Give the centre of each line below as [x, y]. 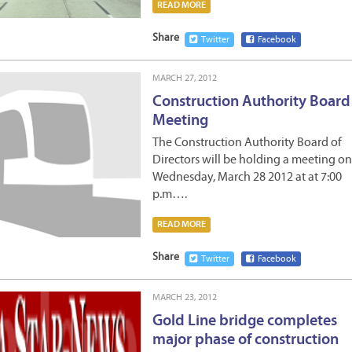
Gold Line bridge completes [245, 321]
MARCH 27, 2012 [185, 79]
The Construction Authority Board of [247, 143]
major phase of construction [246, 340]
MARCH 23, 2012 [185, 298]
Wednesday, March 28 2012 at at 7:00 [247, 178]
